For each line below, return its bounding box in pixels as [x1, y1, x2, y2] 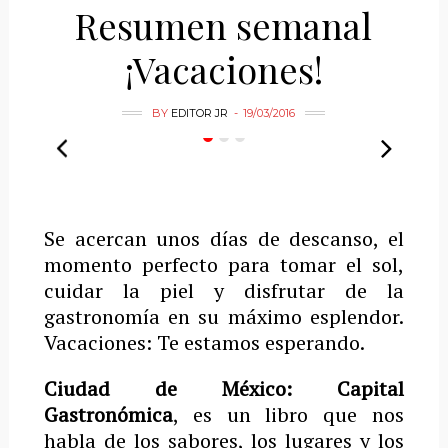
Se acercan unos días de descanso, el [43, 225, 405, 252]
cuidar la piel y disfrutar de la [43, 277, 405, 304]
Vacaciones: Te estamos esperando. [43, 329, 365, 356]
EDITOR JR [171, 106, 229, 120]
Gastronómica [43, 401, 173, 428]
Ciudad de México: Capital [43, 375, 405, 402]
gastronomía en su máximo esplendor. [43, 303, 405, 330]
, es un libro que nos [172, 401, 405, 428]
